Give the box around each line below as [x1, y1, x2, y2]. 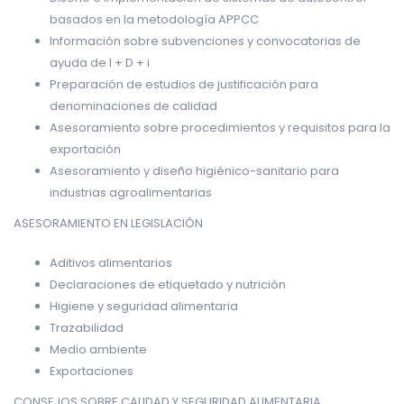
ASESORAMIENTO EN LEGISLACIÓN [14, 214, 203, 232]
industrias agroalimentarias [50, 183, 212, 201]
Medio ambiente [50, 340, 147, 358]
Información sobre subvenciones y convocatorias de [50, 32, 361, 50]
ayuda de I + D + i [50, 53, 150, 71]
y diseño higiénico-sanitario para [141, 161, 339, 179]
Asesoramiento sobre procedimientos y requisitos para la [50, 118, 390, 136]
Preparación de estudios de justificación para [50, 75, 318, 93]
